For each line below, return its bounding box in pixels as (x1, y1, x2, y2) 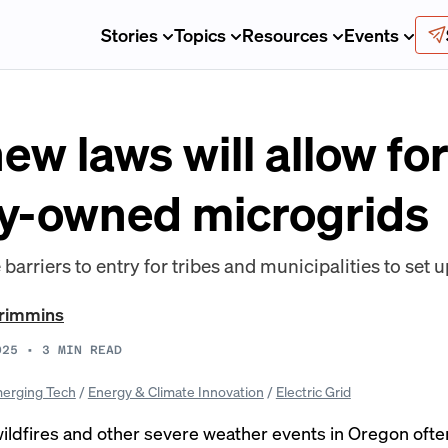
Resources (241, 22, 328, 46)
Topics (173, 22, 226, 46)
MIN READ (58, 343, 122, 357)
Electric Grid (275, 382, 351, 400)
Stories (100, 22, 158, 46)
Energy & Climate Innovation (87, 382, 264, 400)
